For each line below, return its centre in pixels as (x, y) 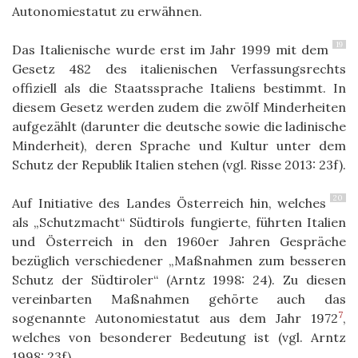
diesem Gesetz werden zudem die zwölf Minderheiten (179, 107)
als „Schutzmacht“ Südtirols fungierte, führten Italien (179, 222)
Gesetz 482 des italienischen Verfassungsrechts (179, 68)
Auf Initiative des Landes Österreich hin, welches (169, 203)
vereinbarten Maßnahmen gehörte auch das (179, 298)
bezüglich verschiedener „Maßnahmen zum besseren (179, 260)
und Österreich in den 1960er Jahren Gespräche (179, 241)
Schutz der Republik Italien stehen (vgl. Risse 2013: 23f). (179, 164)
